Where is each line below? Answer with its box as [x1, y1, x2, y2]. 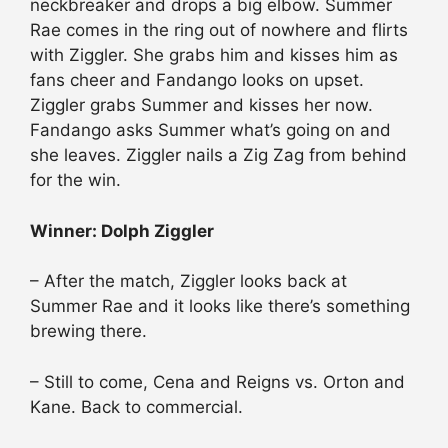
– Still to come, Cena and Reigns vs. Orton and [30, 371, 405, 392]
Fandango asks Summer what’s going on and [30, 120, 391, 141]
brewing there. [30, 321, 147, 342]
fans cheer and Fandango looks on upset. [30, 70, 364, 91]
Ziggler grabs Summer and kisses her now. [30, 95, 373, 116]
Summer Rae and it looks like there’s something [30, 296, 410, 317]
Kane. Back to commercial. [30, 396, 243, 417]
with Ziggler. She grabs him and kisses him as [30, 45, 398, 66]
